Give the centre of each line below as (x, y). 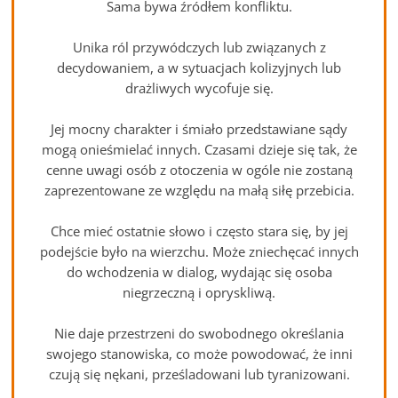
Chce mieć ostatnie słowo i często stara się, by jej (199, 231)
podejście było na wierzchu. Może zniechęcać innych (199, 252)
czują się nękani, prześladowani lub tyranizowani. (199, 374)
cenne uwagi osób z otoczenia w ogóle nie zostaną (199, 170)
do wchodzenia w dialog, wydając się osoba (199, 272)
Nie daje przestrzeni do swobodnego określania (199, 334)
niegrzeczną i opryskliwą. (199, 293)
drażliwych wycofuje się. (199, 88)
